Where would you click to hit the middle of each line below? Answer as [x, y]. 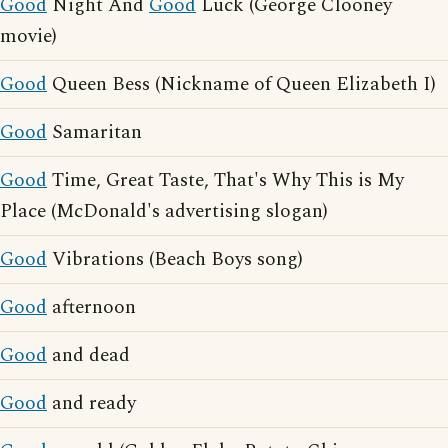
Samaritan [94, 132]
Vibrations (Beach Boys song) [175, 259]
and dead [88, 355]
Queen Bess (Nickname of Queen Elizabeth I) [241, 84]
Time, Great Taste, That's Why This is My [225, 180]
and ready [91, 403]
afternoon [91, 307]
